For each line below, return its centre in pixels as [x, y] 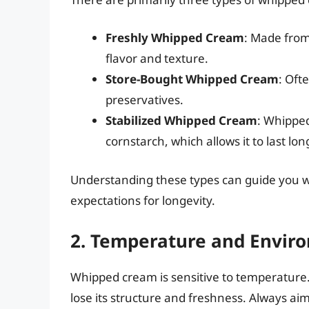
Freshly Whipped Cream [175, 38]
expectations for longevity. [143, 200]
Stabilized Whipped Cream [181, 121]
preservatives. [144, 100]
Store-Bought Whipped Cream [192, 79]
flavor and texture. [157, 59]
